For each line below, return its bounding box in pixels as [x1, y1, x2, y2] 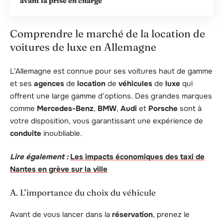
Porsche [148, 103, 178, 113]
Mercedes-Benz [37, 103, 94, 113]
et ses [10, 78, 34, 89]
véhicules [118, 78, 152, 89]
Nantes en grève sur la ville [10, 164, 108, 175]
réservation [112, 210, 153, 220]
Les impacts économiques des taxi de [70, 152, 205, 162]
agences [34, 78, 64, 89]
